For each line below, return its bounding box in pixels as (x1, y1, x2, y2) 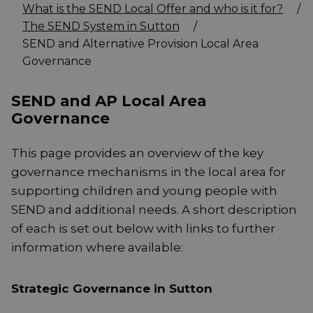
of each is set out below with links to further (11, 221, 275, 236)
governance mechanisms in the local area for (11, 165, 286, 180)
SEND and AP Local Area (11, 92, 206, 110)
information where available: (11, 240, 183, 255)
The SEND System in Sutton (22, 20, 180, 34)
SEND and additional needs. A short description (11, 203, 297, 217)
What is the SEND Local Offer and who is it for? (22, 2, 283, 16)
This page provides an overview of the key (11, 146, 263, 161)
